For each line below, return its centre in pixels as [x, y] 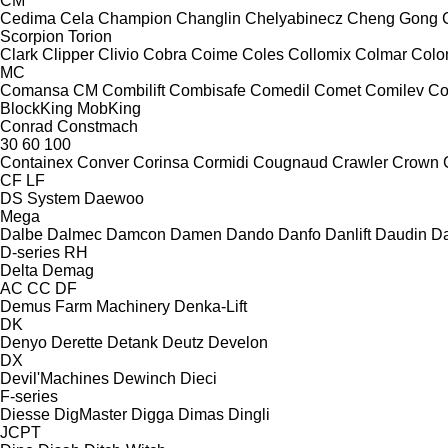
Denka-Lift [210, 306]
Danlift [348, 234]
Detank [132, 342]
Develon [238, 342]
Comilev [394, 90]
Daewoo [114, 198]
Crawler [360, 162]
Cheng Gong [392, 18]
